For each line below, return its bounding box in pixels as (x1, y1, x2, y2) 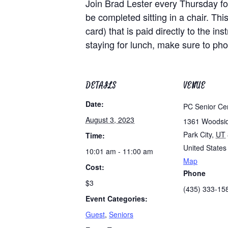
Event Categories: (85, 193, 148, 204)
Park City (183, 129, 212, 139)
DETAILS (85, 80, 117, 91)
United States (183, 142, 226, 153)
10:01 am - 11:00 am (85, 146, 153, 156)
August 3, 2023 (85, 115, 134, 125)
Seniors (109, 209, 133, 219)
